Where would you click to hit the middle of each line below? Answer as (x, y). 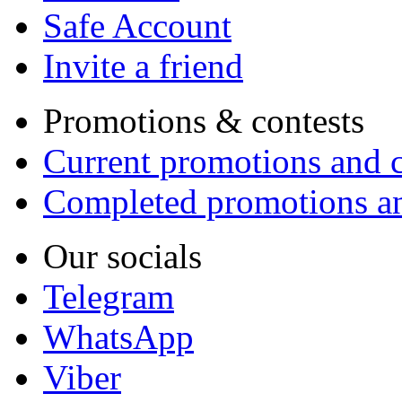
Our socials (122, 256)
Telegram (109, 296)
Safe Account (137, 25)
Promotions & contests (204, 120)
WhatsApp (118, 336)
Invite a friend (143, 66)
